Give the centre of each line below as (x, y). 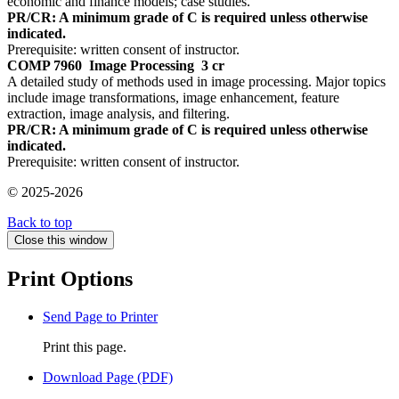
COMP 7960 (45, 66)
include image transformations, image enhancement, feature (173, 98)
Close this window (61, 240)
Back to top (40, 223)
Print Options (70, 279)
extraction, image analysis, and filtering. (118, 114)
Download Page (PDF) (108, 377)
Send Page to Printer (100, 316)
